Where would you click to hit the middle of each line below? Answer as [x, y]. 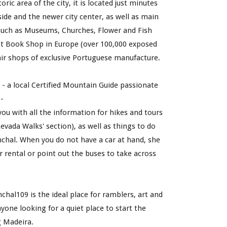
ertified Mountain [68, 85]
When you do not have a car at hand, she [90, 140]
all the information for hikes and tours [95, 112]
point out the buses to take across [97, 154]
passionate [138, 85]
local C [25, 85]
